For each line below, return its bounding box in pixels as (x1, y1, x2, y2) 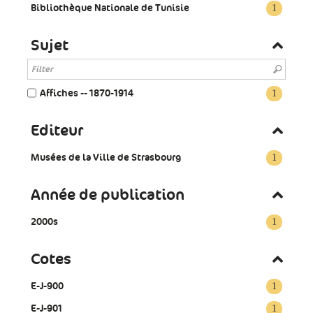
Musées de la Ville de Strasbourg (31, 150, 181, 163)
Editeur (31, 120, 83, 140)
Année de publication (31, 184, 184, 205)
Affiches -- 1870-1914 (40, 86, 133, 99)
